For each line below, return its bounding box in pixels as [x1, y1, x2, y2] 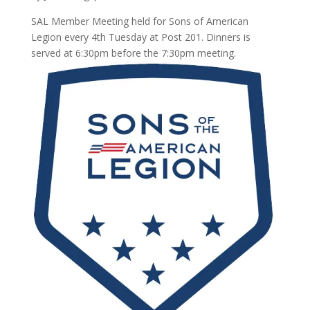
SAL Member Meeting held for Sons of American [30, 15, 248, 28]
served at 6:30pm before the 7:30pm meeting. [30, 46, 236, 60]
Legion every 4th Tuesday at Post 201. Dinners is [30, 30, 250, 44]
